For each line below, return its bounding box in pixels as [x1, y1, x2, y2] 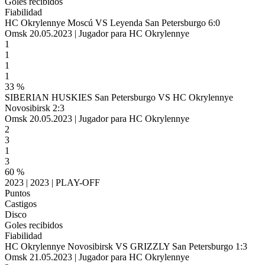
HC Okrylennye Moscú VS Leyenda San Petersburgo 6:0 [5, 18, 220, 28]
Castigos [5, 199, 37, 209]
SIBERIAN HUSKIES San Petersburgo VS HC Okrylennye [5, 92, 233, 102]
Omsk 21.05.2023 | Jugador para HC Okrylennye [5, 252, 189, 262]
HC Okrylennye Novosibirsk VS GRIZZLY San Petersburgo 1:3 [5, 241, 247, 251]
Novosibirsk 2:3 [5, 103, 64, 113]
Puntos [5, 188, 30, 198]
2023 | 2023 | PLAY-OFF [5, 177, 100, 188]
